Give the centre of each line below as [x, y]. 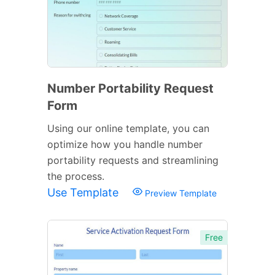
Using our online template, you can [128, 128]
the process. [76, 176]
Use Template [84, 192]
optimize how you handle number [125, 144]
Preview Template [180, 193]
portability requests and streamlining [133, 160]
